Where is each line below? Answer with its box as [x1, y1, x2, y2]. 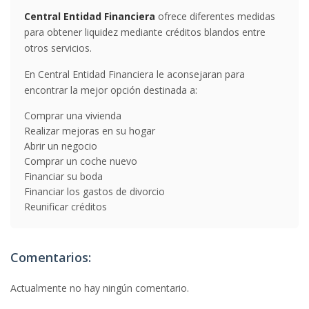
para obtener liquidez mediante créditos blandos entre [24, 26, 266, 39]
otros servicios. [24, 41, 92, 54]
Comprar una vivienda [24, 109, 121, 122]
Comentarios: [10, 249, 91, 266]
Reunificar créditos [24, 200, 107, 213]
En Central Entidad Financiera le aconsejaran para [24, 68, 245, 81]
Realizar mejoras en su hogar [24, 124, 155, 137]
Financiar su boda [24, 170, 103, 183]
